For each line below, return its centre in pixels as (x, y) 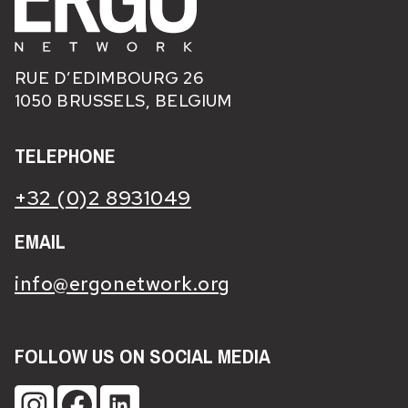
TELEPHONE (65, 156)
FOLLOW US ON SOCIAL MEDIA (143, 357)
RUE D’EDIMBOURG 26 (109, 78)
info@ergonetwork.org (122, 284)
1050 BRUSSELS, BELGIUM (123, 101)
